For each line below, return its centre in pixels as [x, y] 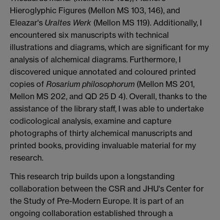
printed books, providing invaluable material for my [103, 146]
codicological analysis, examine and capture [91, 121]
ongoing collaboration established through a [91, 213]
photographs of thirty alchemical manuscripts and [101, 133]
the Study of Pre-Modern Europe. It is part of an [97, 201]
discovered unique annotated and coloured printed [103, 72]
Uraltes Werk [68, 23]
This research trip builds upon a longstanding [92, 177]
